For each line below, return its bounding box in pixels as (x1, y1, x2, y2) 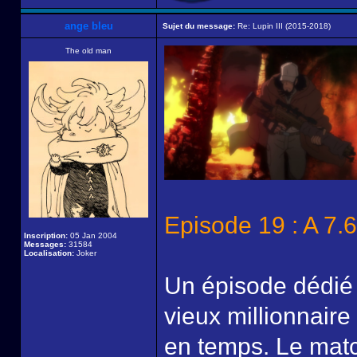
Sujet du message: (163, 22, 235, 30)
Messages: (24, 240, 66, 249)
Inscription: (24, 231, 68, 240)
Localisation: (24, 249, 74, 257)
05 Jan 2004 (68, 231, 117, 240)
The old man (65, 46, 112, 55)
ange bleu (64, 20, 113, 32)
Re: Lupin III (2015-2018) (235, 22, 331, 30)
